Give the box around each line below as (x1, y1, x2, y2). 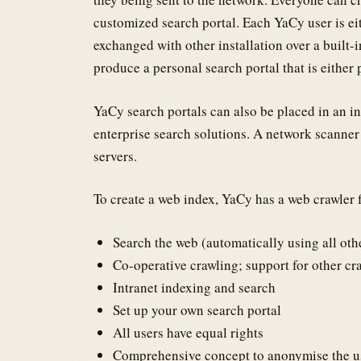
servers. (93, 146, 137, 165)
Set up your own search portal (112, 300, 281, 319)
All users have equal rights (112, 322, 263, 342)
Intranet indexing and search (112, 277, 276, 297)
